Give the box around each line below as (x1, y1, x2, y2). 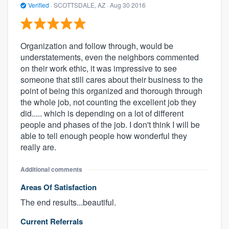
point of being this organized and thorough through (20, 85, 202, 97)
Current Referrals (20, 216, 83, 227)
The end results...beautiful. (20, 196, 116, 209)
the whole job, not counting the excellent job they (20, 96, 196, 108)
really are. (20, 141, 56, 153)
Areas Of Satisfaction (20, 181, 97, 193)
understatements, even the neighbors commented (20, 51, 199, 63)
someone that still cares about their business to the (20, 74, 203, 86)
